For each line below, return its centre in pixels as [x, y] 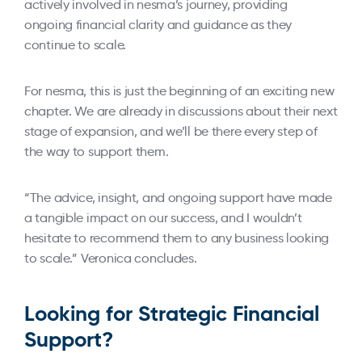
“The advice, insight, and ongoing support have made [178, 198]
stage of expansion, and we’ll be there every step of [171, 131]
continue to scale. [75, 45]
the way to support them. [97, 152]
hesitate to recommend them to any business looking [177, 238]
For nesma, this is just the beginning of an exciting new [179, 91]
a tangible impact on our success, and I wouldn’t [163, 218]
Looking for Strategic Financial [172, 314]
